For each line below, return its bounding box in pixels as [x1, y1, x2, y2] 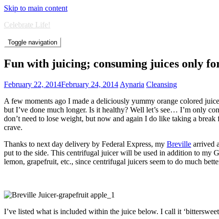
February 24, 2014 [61, 80, 118, 88]
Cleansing [146, 80, 177, 88]
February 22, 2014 [4, 80, 61, 88]
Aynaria [120, 80, 144, 88]
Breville [167, 139, 191, 148]
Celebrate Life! [4, 21, 50, 29]
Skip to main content [4, 4, 67, 12]
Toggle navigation [8, 39, 57, 46]
